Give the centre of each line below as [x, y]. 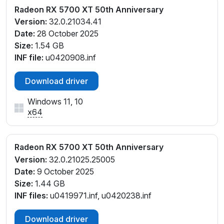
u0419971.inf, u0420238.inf [100, 196]
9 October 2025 [64, 172]
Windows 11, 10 [55, 102]
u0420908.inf [70, 58]
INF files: [31, 196]
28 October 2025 [67, 34]
